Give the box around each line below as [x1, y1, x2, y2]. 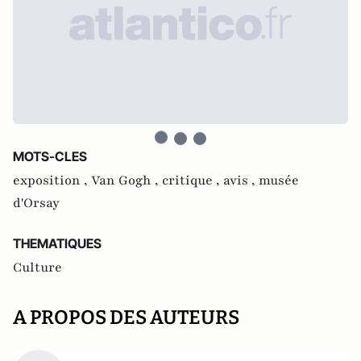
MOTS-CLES [13, 147, 87, 164]
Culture [13, 258, 62, 276]
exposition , [13, 171, 91, 189]
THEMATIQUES [13, 234, 102, 251]
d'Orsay [13, 193, 60, 212]
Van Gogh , [91, 171, 162, 189]
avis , [223, 171, 259, 189]
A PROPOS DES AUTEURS [13, 305, 239, 329]
